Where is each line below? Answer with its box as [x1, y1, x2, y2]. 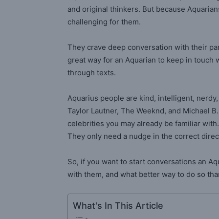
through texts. [67, 68, 116, 78]
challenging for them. [67, 17, 141, 27]
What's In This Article [73, 200, 163, 211]
